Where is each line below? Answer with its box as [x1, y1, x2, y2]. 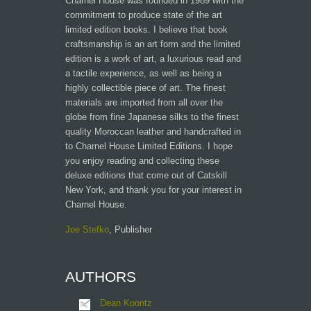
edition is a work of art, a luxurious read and [65, 53, 241, 64]
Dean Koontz [100, 298, 152, 308]
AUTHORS [65, 269, 136, 285]
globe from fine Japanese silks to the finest [65, 112, 239, 122]
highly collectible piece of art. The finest [65, 83, 226, 93]
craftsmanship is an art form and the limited [65, 39, 240, 49]
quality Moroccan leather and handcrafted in [65, 126, 241, 137]
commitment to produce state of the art [65, 10, 222, 20]
